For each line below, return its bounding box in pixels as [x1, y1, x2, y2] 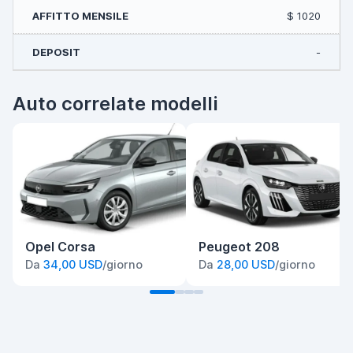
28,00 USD [217, 258, 275, 272]
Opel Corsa [25, 239, 95, 255]
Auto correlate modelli [13, 92, 217, 115]
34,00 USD [43, 258, 102, 272]
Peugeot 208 [199, 239, 280, 255]
